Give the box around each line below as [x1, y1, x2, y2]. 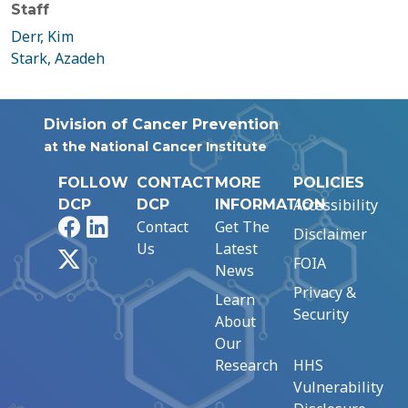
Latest [215, 239, 258, 259]
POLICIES [293, 174, 364, 191]
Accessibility [293, 195, 378, 215]
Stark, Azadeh [11, 48, 105, 68]
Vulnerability [293, 377, 383, 397]
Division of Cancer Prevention [44, 116, 279, 133]
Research [215, 355, 278, 375]
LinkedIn [107, 216, 168, 236]
